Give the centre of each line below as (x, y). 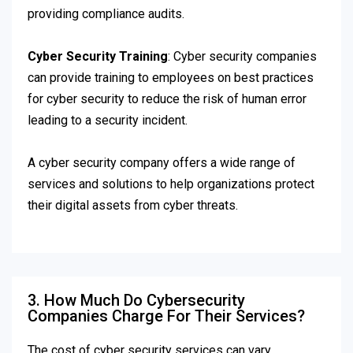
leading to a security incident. (108, 121)
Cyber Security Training (98, 57)
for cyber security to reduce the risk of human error (167, 99)
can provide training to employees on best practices (171, 78)
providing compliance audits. (106, 14)
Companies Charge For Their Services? (166, 316)
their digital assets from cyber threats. (133, 206)
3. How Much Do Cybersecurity (136, 301)
